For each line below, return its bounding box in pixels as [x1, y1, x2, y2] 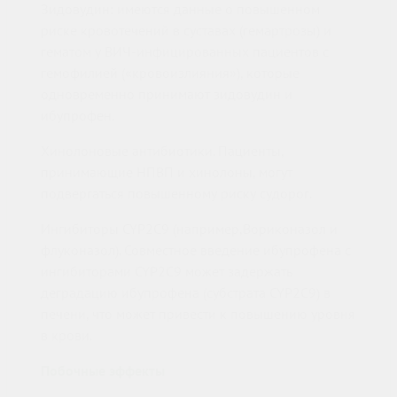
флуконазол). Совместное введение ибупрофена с [41, 241, 351, 260]
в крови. [41, 326, 95, 345]
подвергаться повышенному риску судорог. [41, 184, 312, 203]
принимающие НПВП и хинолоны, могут [41, 163, 292, 182]
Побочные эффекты [41, 362, 165, 380]
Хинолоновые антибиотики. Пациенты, [41, 142, 284, 160]
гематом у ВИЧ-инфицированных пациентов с [41, 43, 329, 61]
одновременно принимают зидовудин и [41, 85, 292, 104]
